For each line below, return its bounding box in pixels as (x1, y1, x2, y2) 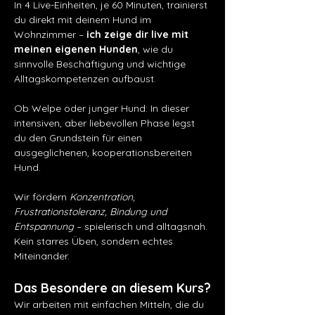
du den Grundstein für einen (14, 131, 145, 144)
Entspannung (14, 220, 74, 233)
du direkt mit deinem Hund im (14, 13, 154, 26)
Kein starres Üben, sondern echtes (14, 235, 176, 247)
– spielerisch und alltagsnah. (74, 220, 210, 233)
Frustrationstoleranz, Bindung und (14, 205, 169, 218)
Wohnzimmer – (14, 28, 86, 41)
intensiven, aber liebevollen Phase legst (14, 117, 198, 129)
